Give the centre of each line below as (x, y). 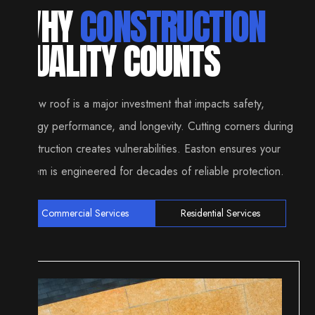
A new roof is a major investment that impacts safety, (140, 104)
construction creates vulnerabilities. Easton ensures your (148, 149)
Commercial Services (85, 213)
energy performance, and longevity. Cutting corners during (155, 127)
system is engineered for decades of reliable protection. (150, 172)
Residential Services (221, 213)
